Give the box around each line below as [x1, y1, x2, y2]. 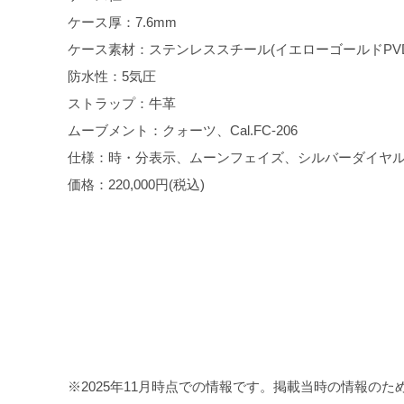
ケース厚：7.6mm [67, 14, 177, 31]
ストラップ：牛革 [67, 96, 176, 112]
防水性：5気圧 [67, 69, 156, 85]
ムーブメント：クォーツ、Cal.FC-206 [67, 123, 298, 139]
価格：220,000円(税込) [67, 177, 205, 193]
